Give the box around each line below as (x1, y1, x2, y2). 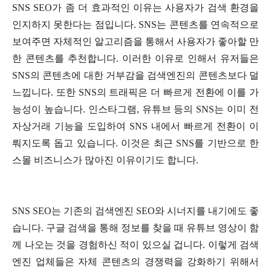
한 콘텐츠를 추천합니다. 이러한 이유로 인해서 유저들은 (12, 53, 259, 64)
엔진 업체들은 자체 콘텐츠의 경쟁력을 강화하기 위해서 (12, 256, 259, 267)
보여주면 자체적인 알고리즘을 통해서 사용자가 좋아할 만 (12, 36, 259, 47)
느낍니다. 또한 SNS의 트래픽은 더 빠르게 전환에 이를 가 (12, 87, 259, 98)
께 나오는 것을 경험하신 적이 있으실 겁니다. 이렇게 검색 (12, 240, 259, 250)
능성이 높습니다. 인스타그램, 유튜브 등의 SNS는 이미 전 (12, 104, 259, 115)
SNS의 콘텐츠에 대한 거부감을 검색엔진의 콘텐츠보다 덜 (12, 70, 259, 81)
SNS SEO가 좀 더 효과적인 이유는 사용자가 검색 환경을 (12, 2, 259, 13)
